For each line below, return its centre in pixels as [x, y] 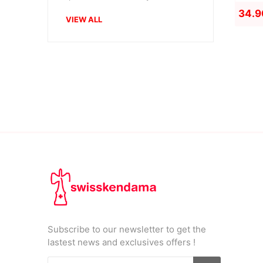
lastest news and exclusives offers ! [121, 242]
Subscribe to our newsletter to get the [127, 230]
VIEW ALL [84, 19]
